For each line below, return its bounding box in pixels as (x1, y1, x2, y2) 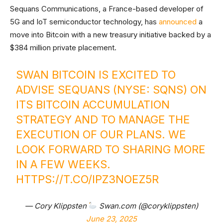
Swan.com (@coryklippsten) (97, 201, 199, 211)
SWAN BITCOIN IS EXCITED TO (16, 68, 176, 81)
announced (159, 16, 197, 26)
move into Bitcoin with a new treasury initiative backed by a (10, 29, 211, 39)
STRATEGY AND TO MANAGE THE (16, 112, 191, 126)
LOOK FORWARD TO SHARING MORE (16, 142, 206, 156)
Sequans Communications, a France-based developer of (10, 3, 204, 13)
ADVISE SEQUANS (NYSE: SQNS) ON (16, 83, 207, 96)
